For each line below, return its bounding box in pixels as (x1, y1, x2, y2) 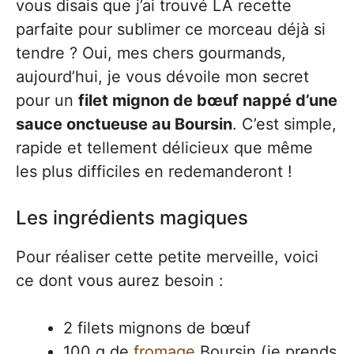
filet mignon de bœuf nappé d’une (78, 91, 337, 110)
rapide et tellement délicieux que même (16, 138, 313, 157)
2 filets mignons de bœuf (63, 318, 250, 337)
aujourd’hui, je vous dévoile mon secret (16, 67, 309, 86)
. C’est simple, (232, 115, 337, 134)
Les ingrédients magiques (16, 206, 248, 229)
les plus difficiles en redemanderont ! (16, 162, 292, 181)
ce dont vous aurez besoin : (16, 271, 224, 290)
